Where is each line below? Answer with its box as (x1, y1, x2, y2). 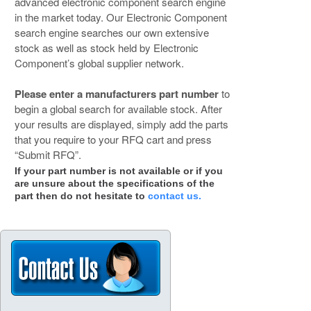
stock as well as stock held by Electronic (14, 40, 199, 55)
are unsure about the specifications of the (14, 177, 215, 189)
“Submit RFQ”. (14, 146, 81, 162)
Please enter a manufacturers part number (14, 85, 221, 101)
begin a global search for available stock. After (14, 101, 222, 116)
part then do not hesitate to (14, 190, 148, 201)
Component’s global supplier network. (14, 55, 184, 70)
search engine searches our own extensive (14, 24, 209, 40)
